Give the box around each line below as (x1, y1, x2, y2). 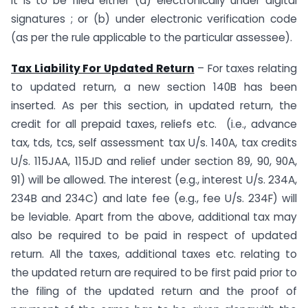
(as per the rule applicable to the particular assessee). (11, 30, 292, 45)
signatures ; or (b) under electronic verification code (11, 12, 297, 27)
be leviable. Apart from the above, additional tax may (11, 210, 297, 225)
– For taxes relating (194, 61, 297, 76)
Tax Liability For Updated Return (11, 61, 195, 76)
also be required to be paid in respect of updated (11, 228, 297, 243)
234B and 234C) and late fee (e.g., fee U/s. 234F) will (11, 191, 297, 206)
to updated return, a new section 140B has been (11, 80, 297, 95)
